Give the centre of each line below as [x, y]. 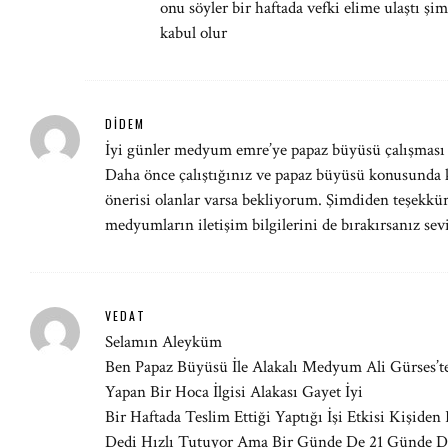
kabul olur [193, 33]
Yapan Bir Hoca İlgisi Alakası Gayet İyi [234, 392]
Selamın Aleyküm [163, 342]
